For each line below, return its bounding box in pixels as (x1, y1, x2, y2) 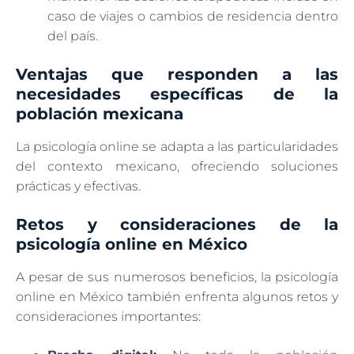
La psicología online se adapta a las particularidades (16, 138, 338, 154)
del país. (47, 28, 98, 43)
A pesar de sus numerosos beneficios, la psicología (16, 269, 338, 284)
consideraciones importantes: (16, 308, 201, 324)
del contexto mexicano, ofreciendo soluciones (16, 158, 338, 174)
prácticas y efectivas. (16, 178, 141, 194)
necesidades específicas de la (16, 84, 338, 104)
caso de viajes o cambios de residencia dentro (47, 8, 338, 24)
